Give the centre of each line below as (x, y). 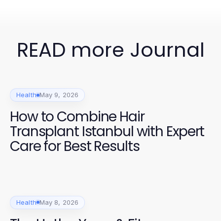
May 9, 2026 (59, 95)
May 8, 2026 (59, 202)
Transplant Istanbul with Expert (107, 131)
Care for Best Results (75, 146)
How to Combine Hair (77, 117)
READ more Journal (110, 50)
